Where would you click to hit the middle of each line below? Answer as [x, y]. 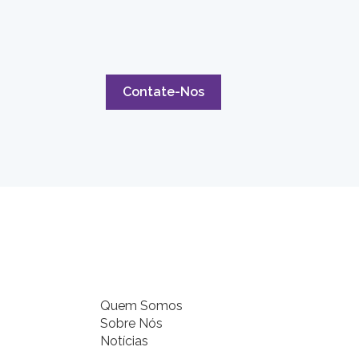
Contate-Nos [163, 91]
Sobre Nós [131, 324]
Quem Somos [141, 306]
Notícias [124, 341]
